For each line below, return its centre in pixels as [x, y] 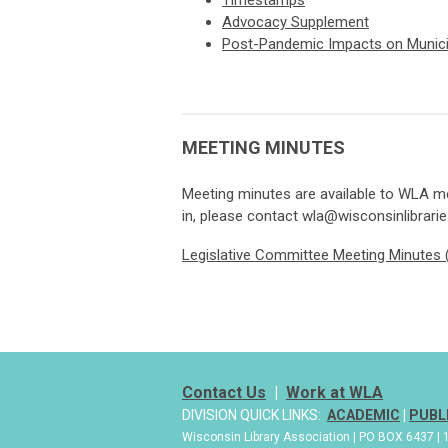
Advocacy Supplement [295, 22]
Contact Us [224, 393]
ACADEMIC [363, 415]
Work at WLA [334, 393]
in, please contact [242, 216]
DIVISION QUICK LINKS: [251, 415]
